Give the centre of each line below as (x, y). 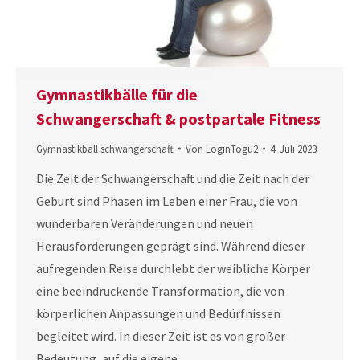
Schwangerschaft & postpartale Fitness (178, 118)
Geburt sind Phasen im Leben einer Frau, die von (167, 200)
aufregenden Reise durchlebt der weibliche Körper (173, 268)
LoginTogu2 (232, 149)
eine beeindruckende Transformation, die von (160, 290)
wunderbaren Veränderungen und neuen (145, 223)
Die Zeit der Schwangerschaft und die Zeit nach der (173, 178)
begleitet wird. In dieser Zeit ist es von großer (161, 335)
